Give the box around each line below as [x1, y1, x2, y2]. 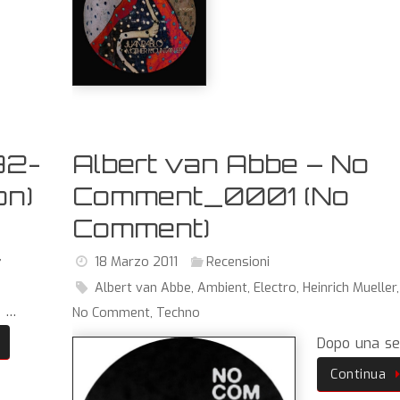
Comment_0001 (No [72, 179, 350, 212]
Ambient [196, 279, 247, 296]
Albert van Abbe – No [72, 147, 370, 179]
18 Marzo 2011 [94, 253, 178, 271]
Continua [330, 365, 387, 383]
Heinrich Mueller [302, 279, 396, 296]
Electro [253, 279, 296, 296]
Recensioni [205, 253, 270, 271]
